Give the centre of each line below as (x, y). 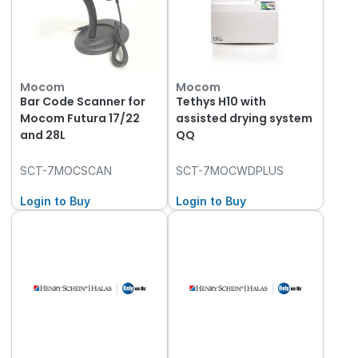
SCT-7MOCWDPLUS (230, 171)
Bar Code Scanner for (82, 102)
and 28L (42, 135)
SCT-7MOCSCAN (66, 171)
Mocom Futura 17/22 (80, 119)
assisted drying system (245, 119)
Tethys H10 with (221, 102)
